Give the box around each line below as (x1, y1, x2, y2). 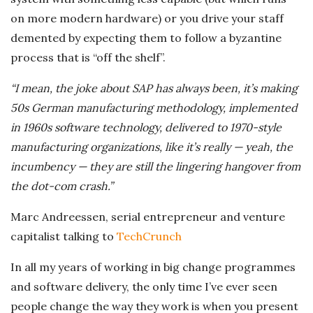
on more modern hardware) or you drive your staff (10, 10, 284, 25)
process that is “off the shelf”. (10, 50, 166, 64)
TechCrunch (117, 228, 182, 243)
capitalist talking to (10, 228, 117, 243)
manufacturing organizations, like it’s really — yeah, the (10, 139, 293, 154)
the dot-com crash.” (10, 178, 113, 193)
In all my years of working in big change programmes (10, 259, 296, 274)
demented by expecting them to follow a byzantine (10, 30, 282, 45)
